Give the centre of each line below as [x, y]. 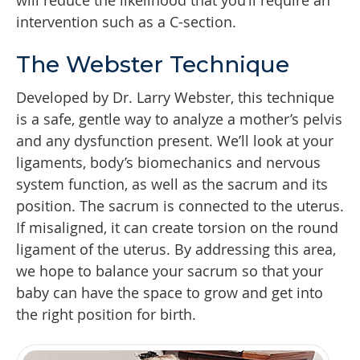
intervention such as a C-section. [126, 22]
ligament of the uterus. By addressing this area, [176, 250]
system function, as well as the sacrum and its [172, 184]
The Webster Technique [153, 65]
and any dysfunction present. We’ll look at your [175, 141]
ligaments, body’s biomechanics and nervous [168, 163]
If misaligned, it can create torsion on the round [177, 228]
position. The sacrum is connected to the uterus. [180, 206]
